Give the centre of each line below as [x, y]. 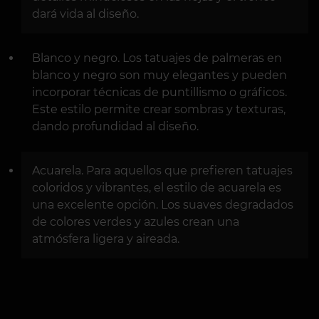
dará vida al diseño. [85, 14]
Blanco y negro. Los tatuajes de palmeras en [157, 58]
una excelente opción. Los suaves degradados [163, 205]
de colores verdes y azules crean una [136, 222]
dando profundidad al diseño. [115, 127]
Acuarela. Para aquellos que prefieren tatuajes [162, 171]
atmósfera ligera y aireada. [106, 239]
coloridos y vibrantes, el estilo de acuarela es [157, 188]
